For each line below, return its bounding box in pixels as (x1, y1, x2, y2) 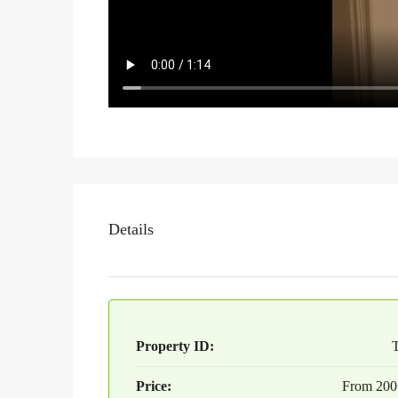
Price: (136, 378, 171, 394)
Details (108, 220, 154, 239)
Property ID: (136, 338, 214, 354)
